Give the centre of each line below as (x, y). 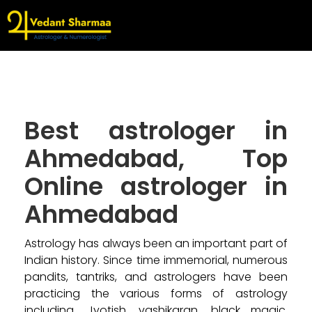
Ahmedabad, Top (156, 158)
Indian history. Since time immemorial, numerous (156, 260)
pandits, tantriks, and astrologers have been (156, 276)
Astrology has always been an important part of (156, 243)
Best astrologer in (156, 130)
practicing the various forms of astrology (156, 293)
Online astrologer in (156, 186)
